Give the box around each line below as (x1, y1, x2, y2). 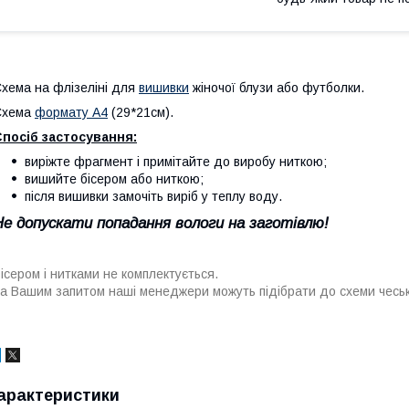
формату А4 (35, 104, 108, 120)
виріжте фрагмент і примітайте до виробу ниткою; (25, 153, 327, 169)
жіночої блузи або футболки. (189, 79, 364, 95)
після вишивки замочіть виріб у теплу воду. (25, 188, 286, 204)
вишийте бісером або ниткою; (25, 171, 204, 186)
